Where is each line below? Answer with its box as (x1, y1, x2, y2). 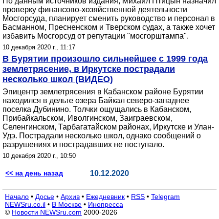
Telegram (151, 193, 180, 200)
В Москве (52, 200, 82, 208)
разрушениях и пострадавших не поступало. (2, 140, 164, 149)
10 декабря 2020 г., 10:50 (2, 152, 76, 159)
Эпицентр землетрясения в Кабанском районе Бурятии (2, 88, 203, 96)
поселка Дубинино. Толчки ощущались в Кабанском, (2, 105, 191, 113)
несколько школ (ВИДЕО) (2, 74, 113, 84)
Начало (5, 193, 29, 200)
